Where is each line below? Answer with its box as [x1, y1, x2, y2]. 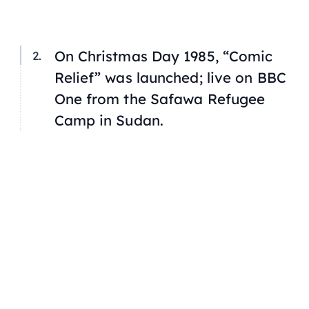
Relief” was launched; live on [54, 68, 257, 87]
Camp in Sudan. [54, 111, 163, 130]
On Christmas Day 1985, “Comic [54, 47, 273, 66]
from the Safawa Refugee [81, 90, 266, 108]
